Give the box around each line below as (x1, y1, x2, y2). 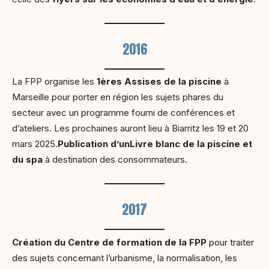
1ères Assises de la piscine (97, 76, 222, 88)
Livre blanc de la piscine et (130, 138, 252, 150)
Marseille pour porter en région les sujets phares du (12, 91, 223, 103)
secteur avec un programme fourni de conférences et (12, 107, 235, 119)
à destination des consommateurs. (43, 154, 187, 166)
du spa (12, 154, 43, 166)
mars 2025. (12, 138, 58, 150)
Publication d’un (58, 138, 130, 150)
